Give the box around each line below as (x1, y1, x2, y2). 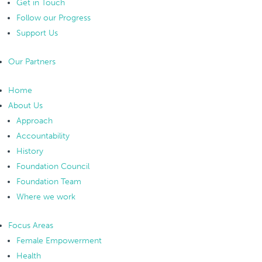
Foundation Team (16, 177, 81, 187)
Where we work (16, 192, 75, 202)
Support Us (16, 28, 58, 38)
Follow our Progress (16, 13, 91, 23)
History (16, 146, 43, 156)
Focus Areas (8, 220, 53, 230)
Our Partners (8, 57, 56, 67)
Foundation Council (16, 161, 89, 171)
